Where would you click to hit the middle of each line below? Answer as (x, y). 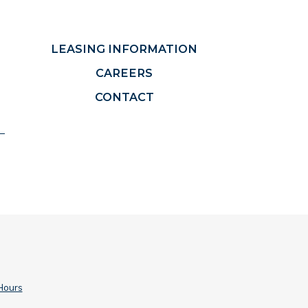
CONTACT (124, 97)
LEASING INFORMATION (124, 49)
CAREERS (124, 73)
